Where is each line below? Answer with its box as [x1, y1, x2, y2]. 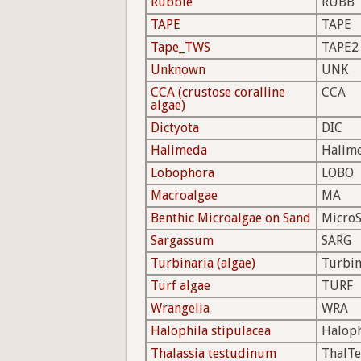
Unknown [151, 62, 205, 78]
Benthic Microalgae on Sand [151, 210, 311, 226]
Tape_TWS [151, 39, 210, 56]
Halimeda [151, 143, 207, 159]
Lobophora [151, 165, 214, 181]
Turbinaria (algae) [151, 255, 255, 272]
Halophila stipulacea [151, 323, 271, 339]
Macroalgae [151, 188, 218, 204]
